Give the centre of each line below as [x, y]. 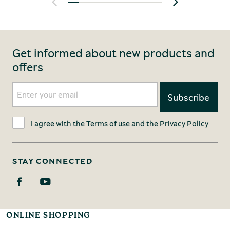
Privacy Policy [183, 123]
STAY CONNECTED [53, 161]
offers [28, 67]
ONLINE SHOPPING [48, 215]
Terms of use [108, 123]
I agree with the [59, 123]
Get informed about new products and [113, 53]
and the [144, 123]
